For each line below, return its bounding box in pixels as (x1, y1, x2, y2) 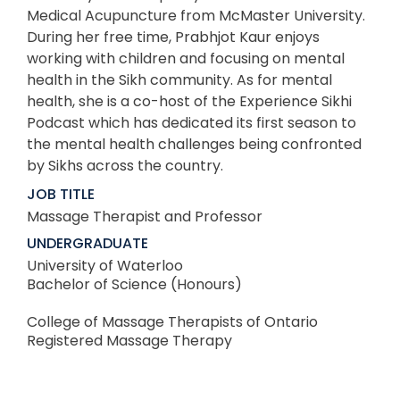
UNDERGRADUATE (27, 232, 148, 254)
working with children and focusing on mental (27, 47, 345, 69)
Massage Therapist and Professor (27, 205, 262, 227)
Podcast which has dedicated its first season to (27, 112, 356, 133)
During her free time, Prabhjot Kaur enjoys (27, 26, 320, 47)
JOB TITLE (27, 183, 95, 204)
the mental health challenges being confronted (27, 133, 362, 154)
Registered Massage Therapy (27, 329, 232, 351)
